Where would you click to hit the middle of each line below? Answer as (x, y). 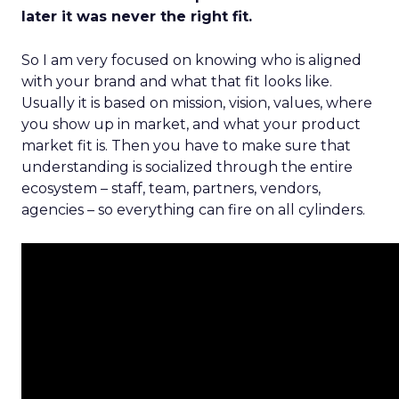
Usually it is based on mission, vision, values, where (197, 103)
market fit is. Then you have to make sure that (186, 146)
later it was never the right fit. (137, 16)
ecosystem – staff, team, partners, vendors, (171, 188)
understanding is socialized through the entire (187, 167)
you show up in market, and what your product (191, 124)
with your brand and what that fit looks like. (177, 81)
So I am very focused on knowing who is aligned (191, 60)
